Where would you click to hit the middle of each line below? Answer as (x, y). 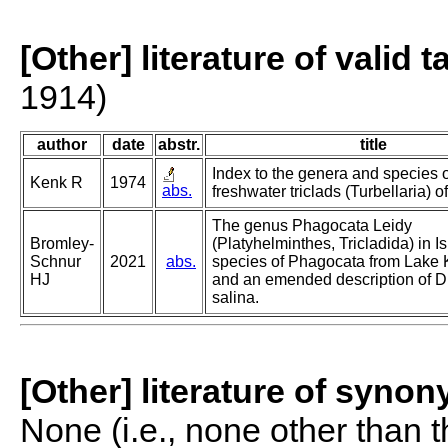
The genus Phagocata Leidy (312, 226)
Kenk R (56, 183)
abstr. (179, 145)
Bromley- (62, 244)
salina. (235, 298)
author (62, 145)
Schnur (55, 262)
